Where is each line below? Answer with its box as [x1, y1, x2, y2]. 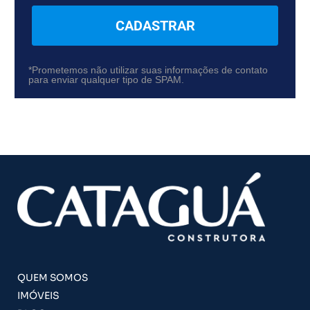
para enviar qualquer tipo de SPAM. [28, 73, 185, 85]
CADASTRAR [115, 17, 195, 34]
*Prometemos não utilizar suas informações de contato [28, 64, 268, 75]
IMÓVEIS [17, 289, 60, 302]
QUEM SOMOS [17, 272, 88, 284]
